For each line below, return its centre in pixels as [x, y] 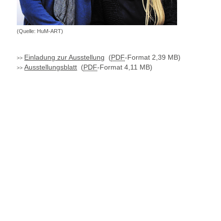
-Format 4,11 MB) [125, 67]
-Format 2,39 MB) [153, 57]
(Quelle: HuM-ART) [40, 31]
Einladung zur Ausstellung [65, 57]
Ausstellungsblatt [51, 67]
